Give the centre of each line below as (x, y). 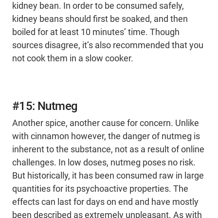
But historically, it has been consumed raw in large (108, 176)
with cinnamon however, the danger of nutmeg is (106, 136)
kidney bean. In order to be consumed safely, (98, 6)
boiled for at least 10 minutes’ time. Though (96, 32)
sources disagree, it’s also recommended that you (108, 45)
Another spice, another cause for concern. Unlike (106, 123)
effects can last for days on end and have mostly (105, 202)
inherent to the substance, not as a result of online (108, 150)
